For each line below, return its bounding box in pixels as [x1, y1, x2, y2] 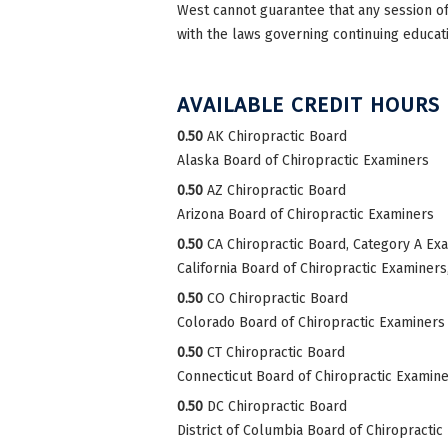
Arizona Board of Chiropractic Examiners [177, 205, 434, 223]
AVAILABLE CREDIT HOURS [177, 91, 440, 118]
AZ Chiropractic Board [207, 181, 346, 199]
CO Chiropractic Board [207, 289, 348, 307]
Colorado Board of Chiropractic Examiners [177, 313, 445, 331]
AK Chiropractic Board [207, 127, 347, 145]
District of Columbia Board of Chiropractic [177, 421, 443, 439]
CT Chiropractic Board [207, 343, 345, 361]
